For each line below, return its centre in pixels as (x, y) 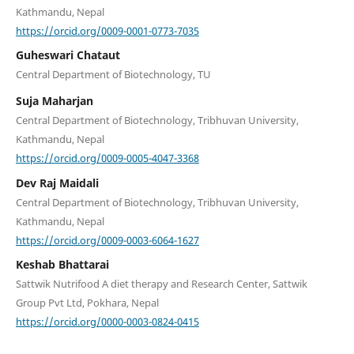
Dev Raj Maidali (57, 183)
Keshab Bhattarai (62, 265)
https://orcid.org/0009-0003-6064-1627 (107, 240)
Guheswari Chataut (68, 55)
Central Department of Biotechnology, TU (113, 75)
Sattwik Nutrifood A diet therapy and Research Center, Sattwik (161, 284)
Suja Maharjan (54, 101)
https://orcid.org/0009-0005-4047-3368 (107, 158)
